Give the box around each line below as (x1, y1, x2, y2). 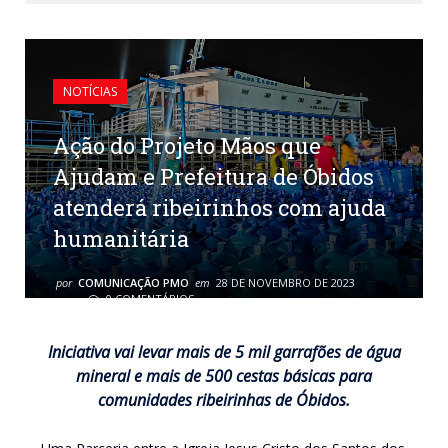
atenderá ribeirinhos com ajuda (53, 192, 386, 222)
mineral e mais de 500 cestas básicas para (76, 364, 372, 387)
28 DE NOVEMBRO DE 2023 (216, 274, 355, 290)
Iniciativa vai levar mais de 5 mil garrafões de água (47, 340, 401, 363)
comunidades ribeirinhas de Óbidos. (98, 388, 350, 411)
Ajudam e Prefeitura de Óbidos (53, 161, 374, 191)
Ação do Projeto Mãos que (53, 130, 321, 160)
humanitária (53, 223, 189, 253)
